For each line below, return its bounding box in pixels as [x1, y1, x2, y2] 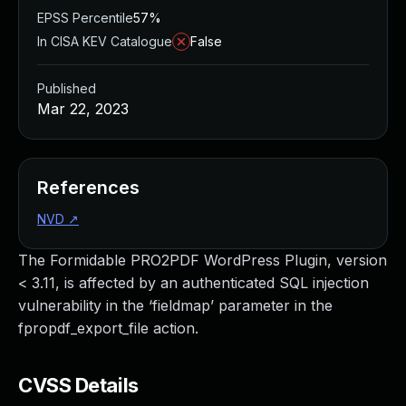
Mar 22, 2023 [37, 100, 129, 118]
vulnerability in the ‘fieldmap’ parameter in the [18, 296, 333, 314]
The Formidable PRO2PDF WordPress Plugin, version [18, 251, 387, 269]
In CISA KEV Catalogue [37, 34, 172, 49]
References [37, 177, 140, 198]
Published [37, 81, 96, 96]
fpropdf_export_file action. [18, 319, 198, 337]
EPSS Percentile [37, 10, 133, 25]
